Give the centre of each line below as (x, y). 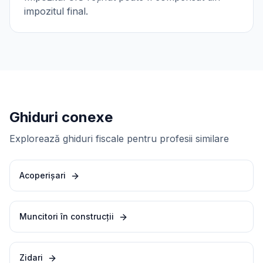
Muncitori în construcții (67, 216)
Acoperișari (43, 175)
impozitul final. (56, 11)
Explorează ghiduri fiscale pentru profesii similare (119, 139)
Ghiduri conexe (61, 117)
